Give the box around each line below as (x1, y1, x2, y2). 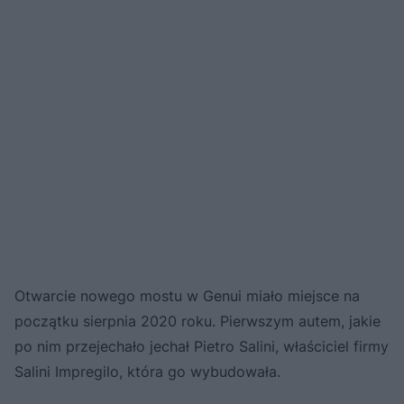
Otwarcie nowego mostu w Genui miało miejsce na (14, 287, 360, 306)
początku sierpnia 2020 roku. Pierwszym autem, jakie (14, 312, 381, 331)
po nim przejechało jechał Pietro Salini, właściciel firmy (14, 337, 389, 356)
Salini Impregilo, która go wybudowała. (14, 363, 280, 381)
